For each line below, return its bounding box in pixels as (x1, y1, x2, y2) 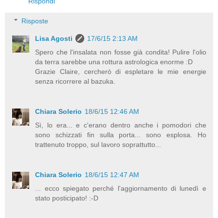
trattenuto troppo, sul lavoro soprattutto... (35, 141, 162, 149)
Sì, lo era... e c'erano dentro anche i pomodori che (35, 121, 206, 129)
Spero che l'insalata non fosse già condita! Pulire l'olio (35, 48, 206, 56)
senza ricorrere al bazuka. (35, 77, 116, 86)
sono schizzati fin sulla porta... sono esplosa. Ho (35, 131, 206, 139)
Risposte (21, 17, 49, 25)
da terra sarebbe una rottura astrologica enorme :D (35, 58, 193, 66)
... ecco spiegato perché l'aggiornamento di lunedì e (35, 184, 206, 193)
